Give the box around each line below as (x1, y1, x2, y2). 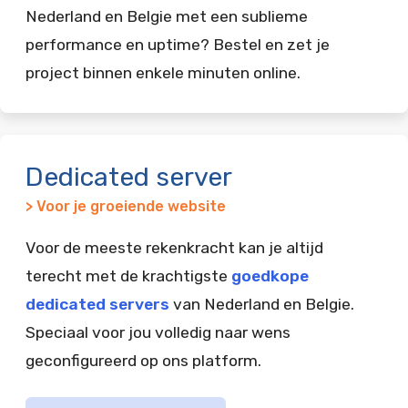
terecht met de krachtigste (25, 266, 231, 285)
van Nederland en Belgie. (169, 294, 354, 313)
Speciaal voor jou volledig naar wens (25, 322, 291, 342)
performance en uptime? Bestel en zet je (25, 35, 330, 54)
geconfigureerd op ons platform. (25, 351, 261, 370)
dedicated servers (25, 294, 169, 313)
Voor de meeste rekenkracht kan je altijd (25, 238, 323, 257)
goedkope (231, 266, 309, 285)
